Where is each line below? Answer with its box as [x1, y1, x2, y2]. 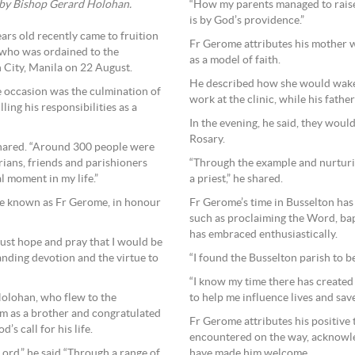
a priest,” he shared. [189, 174, 283, 185]
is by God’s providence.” [189, 15, 304, 26]
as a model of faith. [189, 55, 281, 66]
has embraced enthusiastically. [189, 229, 338, 240]
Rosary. [189, 134, 225, 145]
